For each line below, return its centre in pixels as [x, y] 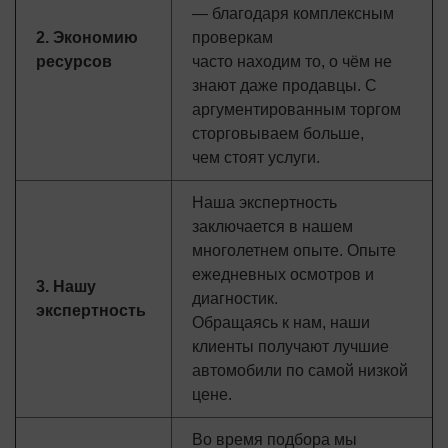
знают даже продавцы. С [284, 85]
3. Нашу [66, 286]
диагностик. [235, 298]
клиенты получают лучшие [290, 346]
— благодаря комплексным [293, 13]
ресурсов [74, 61]
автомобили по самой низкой [300, 370]
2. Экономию [87, 37]
